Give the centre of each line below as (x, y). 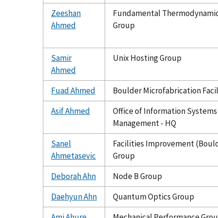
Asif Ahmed (71, 111)
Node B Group (137, 176)
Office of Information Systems (165, 111)
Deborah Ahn (73, 176)
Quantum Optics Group (154, 196)
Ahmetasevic (73, 155)
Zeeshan (66, 13)
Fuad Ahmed (73, 90)
